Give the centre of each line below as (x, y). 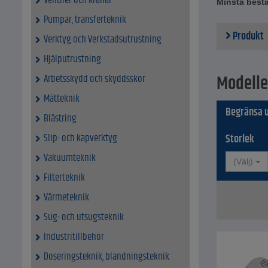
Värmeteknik (66, 198)
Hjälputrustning (72, 60)
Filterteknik (64, 178)
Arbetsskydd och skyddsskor (95, 79)
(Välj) (243, 162)
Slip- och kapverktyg (80, 138)
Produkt (247, 37)
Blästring (60, 119)
